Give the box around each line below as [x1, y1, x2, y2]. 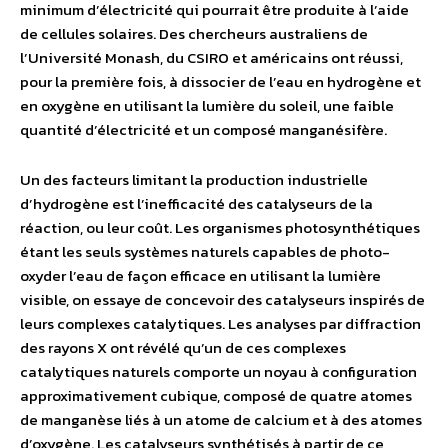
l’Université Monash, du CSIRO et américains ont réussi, [20, 46, 403, 70]
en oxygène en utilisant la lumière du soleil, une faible [20, 94, 394, 118]
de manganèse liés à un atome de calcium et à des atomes [20, 408, 422, 432]
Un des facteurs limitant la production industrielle [20, 168, 368, 192]
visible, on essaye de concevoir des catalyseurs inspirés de [20, 288, 425, 312]
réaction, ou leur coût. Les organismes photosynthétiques [20, 216, 420, 240]
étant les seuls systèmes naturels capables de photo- [20, 240, 390, 264]
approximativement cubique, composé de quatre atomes [20, 384, 412, 408]
